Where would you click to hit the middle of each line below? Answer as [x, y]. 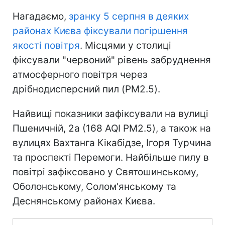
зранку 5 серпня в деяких [129, 16]
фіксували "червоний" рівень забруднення [112, 60]
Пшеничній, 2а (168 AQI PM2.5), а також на [112, 128]
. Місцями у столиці [126, 45]
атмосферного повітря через [80, 74]
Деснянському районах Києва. [84, 201]
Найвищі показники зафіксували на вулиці [110, 114]
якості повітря [46, 45]
